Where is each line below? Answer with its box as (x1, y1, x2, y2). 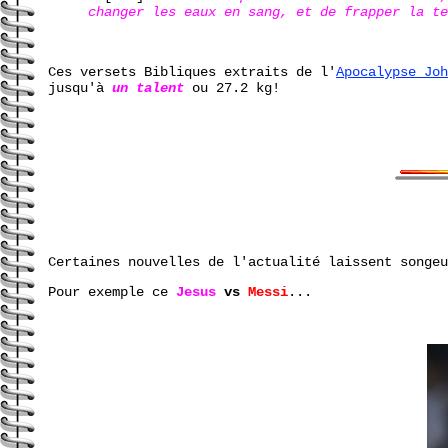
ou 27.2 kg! (184, 79, 280, 96)
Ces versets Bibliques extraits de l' (48, 63, 336, 80)
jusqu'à (48, 79, 112, 96)
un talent (112, 79, 184, 96)
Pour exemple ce (48, 283, 176, 300)
